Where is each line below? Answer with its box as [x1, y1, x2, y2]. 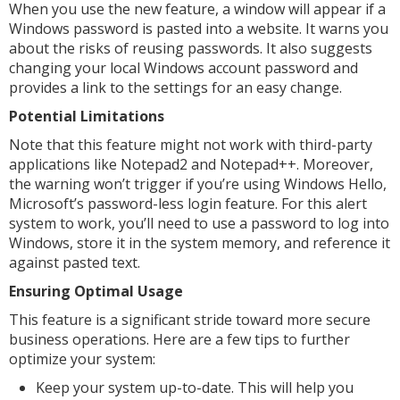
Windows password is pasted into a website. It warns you [9, 19, 388, 38]
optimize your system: [9, 349, 155, 369]
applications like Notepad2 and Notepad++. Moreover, [9, 154, 373, 174]
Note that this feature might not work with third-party [9, 135, 372, 154]
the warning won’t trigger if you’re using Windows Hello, [9, 174, 387, 194]
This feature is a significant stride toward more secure [9, 310, 371, 329]
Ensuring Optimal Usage [9, 281, 183, 301]
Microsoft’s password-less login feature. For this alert [9, 194, 367, 213]
